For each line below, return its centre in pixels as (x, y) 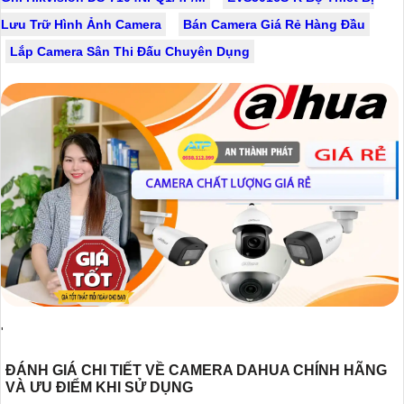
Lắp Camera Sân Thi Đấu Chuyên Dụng (130, 51)
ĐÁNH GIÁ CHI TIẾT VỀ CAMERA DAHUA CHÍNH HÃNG (196, 370)
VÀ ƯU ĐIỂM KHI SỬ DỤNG (99, 387)
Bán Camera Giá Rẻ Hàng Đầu (274, 24)
